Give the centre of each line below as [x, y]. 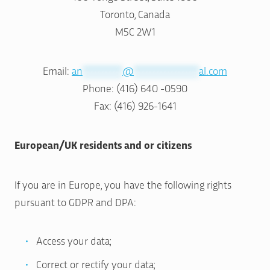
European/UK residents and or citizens [103, 145]
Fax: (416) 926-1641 [135, 105]
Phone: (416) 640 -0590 [135, 88]
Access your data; [74, 240]
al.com [213, 71]
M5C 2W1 [135, 31]
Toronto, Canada [135, 14]
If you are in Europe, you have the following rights [123, 184]
